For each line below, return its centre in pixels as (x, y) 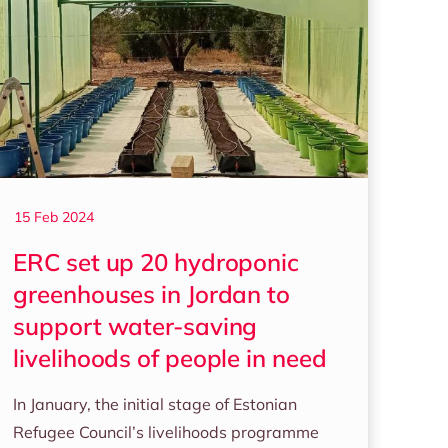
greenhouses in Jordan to (151, 294)
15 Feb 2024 (54, 217)
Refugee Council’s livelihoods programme (166, 432)
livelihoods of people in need (170, 358)
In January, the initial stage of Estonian (155, 404)
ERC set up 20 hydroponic (156, 262)
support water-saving (135, 326)
